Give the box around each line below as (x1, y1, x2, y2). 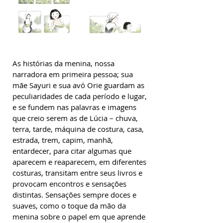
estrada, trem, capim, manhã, (12, 135, 113, 145)
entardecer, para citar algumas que (12, 146, 131, 156)
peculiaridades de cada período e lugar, (12, 91, 147, 101)
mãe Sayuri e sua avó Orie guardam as (12, 80, 144, 90)
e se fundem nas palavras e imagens (12, 102, 136, 112)
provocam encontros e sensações (12, 179, 126, 189)
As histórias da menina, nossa (12, 58, 114, 68)
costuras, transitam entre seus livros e (12, 168, 142, 178)
